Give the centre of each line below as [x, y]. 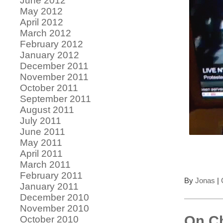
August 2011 [47, 110]
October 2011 [49, 88]
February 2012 [52, 44]
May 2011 [41, 142]
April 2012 [42, 22]
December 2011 [54, 66]
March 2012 [46, 33]
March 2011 [45, 164]
